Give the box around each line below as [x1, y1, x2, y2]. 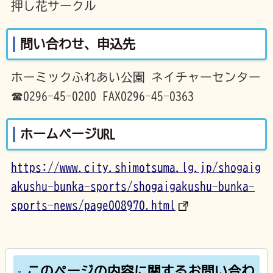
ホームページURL [19, 127, 115, 141]
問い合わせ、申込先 [19, 37, 135, 51]
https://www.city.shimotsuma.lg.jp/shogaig [10, 161, 261, 174]
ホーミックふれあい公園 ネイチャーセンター [10, 71, 261, 83]
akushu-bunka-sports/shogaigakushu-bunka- [10, 180, 255, 193]
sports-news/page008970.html [10, 199, 175, 211]
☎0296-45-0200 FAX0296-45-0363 [10, 90, 194, 102]
